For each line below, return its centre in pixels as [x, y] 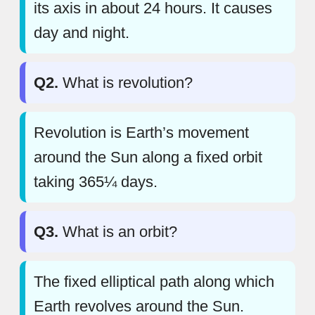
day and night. [82, 32]
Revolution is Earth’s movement [141, 132]
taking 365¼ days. [96, 181]
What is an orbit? [118, 231]
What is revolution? [126, 82]
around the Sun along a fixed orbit [148, 157]
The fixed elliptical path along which [154, 281]
